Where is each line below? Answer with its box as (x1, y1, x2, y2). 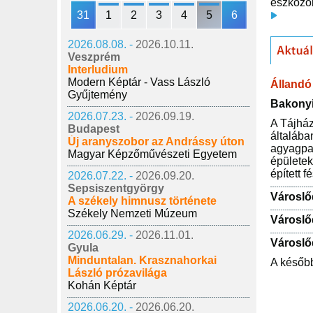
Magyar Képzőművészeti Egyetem (68, 148, 237, 160)
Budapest (68, 123, 119, 135)
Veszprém (68, 51, 120, 63)
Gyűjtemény (68, 89, 127, 101)
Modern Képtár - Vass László (68, 76, 210, 88)
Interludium (68, 64, 128, 75)
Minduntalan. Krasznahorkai (68, 254, 217, 266)
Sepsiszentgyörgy (68, 182, 164, 194)
